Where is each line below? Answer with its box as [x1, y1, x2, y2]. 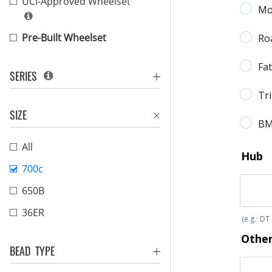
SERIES [10, 68, 42, 84]
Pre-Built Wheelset [22, 31, 106, 44]
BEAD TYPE [10, 243, 55, 259]
